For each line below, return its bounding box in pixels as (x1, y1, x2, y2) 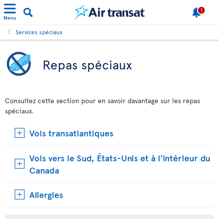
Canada (29, 164, 59, 176)
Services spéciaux (16, 28, 63, 36)
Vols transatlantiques (29, 127, 113, 139)
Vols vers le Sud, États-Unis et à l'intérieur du (29, 152, 210, 164)
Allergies (29, 188, 63, 200)
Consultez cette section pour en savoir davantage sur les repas (5, 96, 200, 105)
